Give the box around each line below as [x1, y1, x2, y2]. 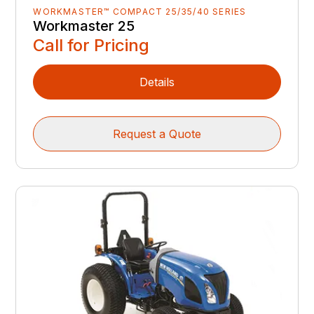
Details [139, 75, 175, 90]
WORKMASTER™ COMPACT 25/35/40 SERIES [33, 6, 247, 18]
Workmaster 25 [33, 18, 135, 35]
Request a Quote [113, 127, 201, 142]
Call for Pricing [33, 35, 150, 56]
